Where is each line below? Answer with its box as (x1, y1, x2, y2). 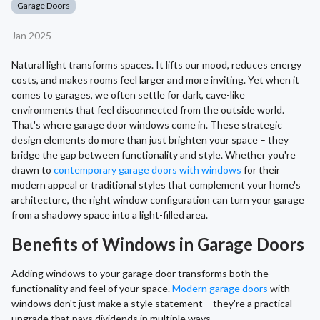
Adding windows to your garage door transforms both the (11, 267, 269, 280)
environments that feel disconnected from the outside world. (11, 104, 284, 116)
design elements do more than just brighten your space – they (11, 134, 289, 146)
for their (241, 164, 280, 176)
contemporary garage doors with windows (54, 164, 241, 176)
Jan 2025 (11, 29, 51, 42)
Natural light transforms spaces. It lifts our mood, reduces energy (11, 59, 301, 71)
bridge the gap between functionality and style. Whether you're (11, 149, 296, 161)
